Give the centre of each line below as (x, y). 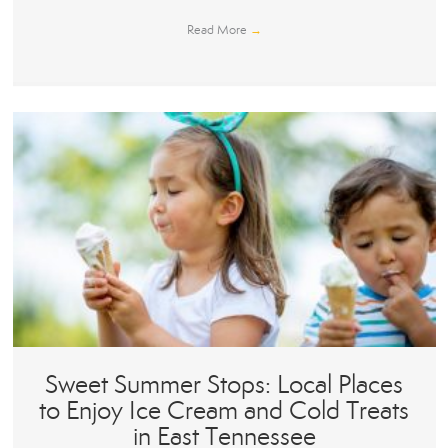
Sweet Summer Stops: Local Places (224, 385)
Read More (218, 29)
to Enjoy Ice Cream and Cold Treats (224, 411)
